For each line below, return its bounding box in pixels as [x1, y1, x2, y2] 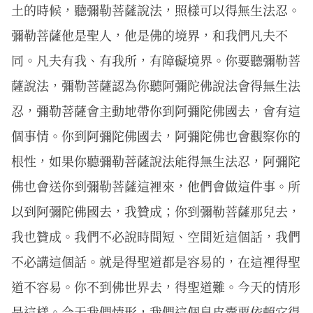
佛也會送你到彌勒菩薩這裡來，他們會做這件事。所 [11, 177, 300, 196]
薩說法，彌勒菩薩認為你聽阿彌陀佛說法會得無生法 [11, 76, 300, 95]
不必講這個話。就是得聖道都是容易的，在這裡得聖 [11, 252, 300, 271]
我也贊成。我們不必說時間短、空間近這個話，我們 [11, 227, 300, 246]
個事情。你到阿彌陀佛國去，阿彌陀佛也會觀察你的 [11, 126, 300, 145]
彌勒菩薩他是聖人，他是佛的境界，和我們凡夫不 [11, 26, 288, 45]
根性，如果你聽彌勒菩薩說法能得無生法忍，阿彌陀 [11, 152, 300, 170]
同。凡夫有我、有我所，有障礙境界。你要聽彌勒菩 [11, 51, 300, 70]
